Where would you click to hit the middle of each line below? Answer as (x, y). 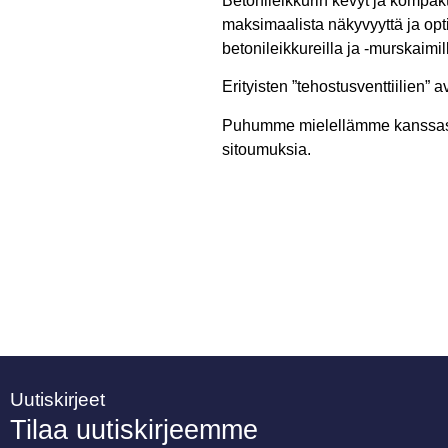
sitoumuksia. (266, 149)
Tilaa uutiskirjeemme (134, 430)
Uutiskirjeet (57, 400)
